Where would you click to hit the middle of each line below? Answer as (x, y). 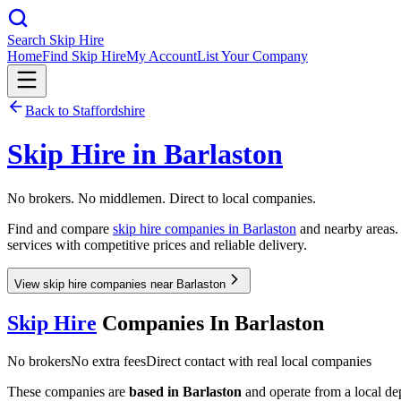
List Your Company (252, 56)
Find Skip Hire (84, 56)
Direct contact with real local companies (259, 361)
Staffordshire (109, 111)
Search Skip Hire (55, 40)
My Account (162, 56)
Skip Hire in (85, 154)
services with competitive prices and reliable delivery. (157, 244)
